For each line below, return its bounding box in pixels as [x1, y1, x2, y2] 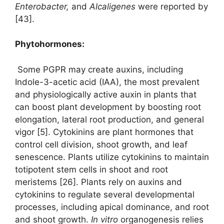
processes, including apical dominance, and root [15, 201, 209, 212]
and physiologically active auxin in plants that [15, 89, 196, 99]
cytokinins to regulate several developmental [15, 189, 194, 199]
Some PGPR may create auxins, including [15, 64, 183, 74]
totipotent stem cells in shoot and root [15, 164, 168, 174]
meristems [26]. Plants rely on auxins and [15, 176, 182, 187]
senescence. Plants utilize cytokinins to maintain [15, 151, 209, 162]
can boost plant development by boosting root [15, 101, 201, 112]
